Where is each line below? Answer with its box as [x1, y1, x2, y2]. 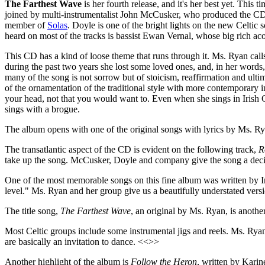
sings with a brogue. [5, 104, 80, 114]
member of [5, 20, 47, 30]
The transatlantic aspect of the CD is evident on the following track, [5, 144, 258, 154]
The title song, [5, 205, 60, 216]
